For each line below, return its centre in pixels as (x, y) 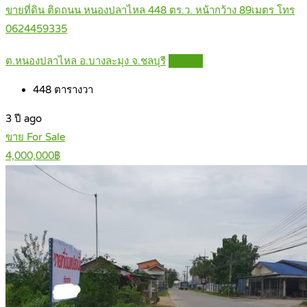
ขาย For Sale (35, 137)
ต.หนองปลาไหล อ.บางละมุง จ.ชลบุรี (86, 61)
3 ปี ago (24, 119)
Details (186, 61)
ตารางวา (72, 90)
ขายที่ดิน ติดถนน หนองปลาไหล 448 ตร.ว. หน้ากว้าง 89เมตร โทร (150, 11)
